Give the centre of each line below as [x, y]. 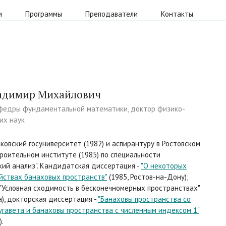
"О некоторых [164, 166]
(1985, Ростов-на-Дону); [148, 177]
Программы [44, 14]
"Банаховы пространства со [144, 199]
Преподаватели [111, 14]
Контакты [177, 14]
